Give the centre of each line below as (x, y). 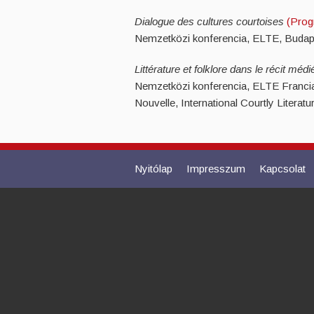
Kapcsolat (282, 168)
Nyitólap (153, 168)
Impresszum (216, 168)
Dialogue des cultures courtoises (211, 21)
